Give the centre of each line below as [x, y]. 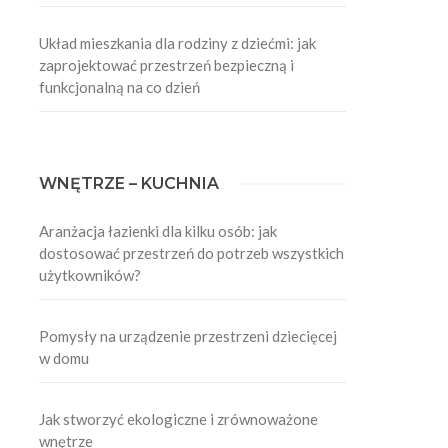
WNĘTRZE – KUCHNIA [129, 183]
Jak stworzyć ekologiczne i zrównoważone [179, 419]
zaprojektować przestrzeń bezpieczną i [167, 65]
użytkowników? [90, 275]
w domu [64, 358]
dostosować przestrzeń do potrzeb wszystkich [192, 253]
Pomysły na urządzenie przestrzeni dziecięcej [188, 336]
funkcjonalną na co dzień [120, 87]
